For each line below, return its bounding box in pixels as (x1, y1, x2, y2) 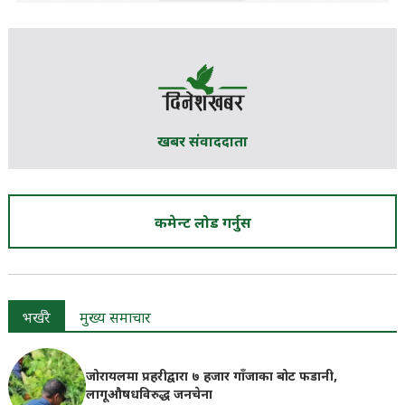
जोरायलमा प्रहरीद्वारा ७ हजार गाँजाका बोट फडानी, (85, 369, 337, 387)
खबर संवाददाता (157, 134, 248, 154)
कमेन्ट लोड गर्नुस (154, 215, 251, 235)
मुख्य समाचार (79, 310, 151, 330)
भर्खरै (22, 310, 51, 330)
